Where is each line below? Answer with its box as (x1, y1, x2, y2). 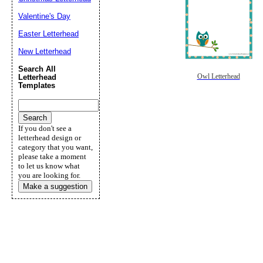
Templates (18, 81, 55, 90)
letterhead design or (18, 133, 81, 142)
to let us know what (18, 161, 80, 170)
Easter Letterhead (18, 29, 79, 38)
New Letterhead (18, 47, 71, 56)
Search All (18, 65, 56, 73)
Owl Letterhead (197, 72, 240, 80)
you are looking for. (18, 171, 80, 180)
